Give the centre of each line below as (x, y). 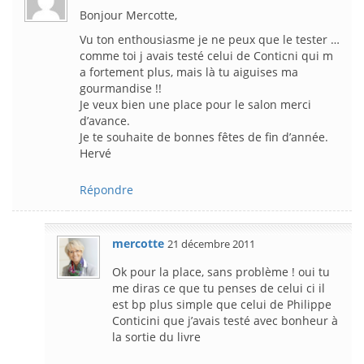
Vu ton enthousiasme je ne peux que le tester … (210, 39)
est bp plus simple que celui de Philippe (222, 304)
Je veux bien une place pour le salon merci (195, 104)
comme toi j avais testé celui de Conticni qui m (206, 55)
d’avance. (105, 120)
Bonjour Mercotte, (128, 15)
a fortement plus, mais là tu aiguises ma (189, 71)
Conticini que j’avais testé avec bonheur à (225, 320)
